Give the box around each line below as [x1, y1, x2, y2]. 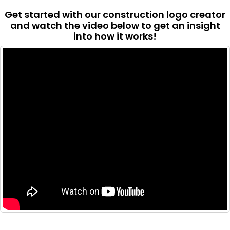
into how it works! [73, 30, 157, 43]
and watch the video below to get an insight [10, 19, 220, 32]
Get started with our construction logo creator [5, 8, 225, 22]
